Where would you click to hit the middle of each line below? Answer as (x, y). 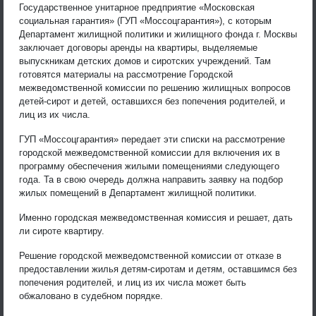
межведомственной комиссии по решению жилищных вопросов (155, 87)
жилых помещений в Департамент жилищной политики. (138, 193)
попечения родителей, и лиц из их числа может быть (133, 282)
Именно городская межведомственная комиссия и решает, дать (156, 217)
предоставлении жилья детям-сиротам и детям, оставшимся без (158, 269)
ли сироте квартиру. (62, 231)
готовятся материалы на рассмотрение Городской (126, 74)
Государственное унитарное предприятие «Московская (137, 7)
